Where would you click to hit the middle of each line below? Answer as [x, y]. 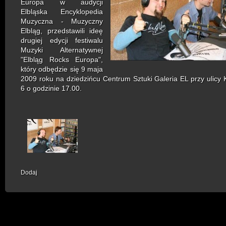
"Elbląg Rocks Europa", [62, 60]
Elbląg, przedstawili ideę [62, 31]
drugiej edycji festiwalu [62, 41]
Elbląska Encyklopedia [62, 12]
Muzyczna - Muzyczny [62, 21]
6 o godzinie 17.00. [51, 89]
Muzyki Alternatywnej [62, 50]
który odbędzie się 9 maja [62, 69]
